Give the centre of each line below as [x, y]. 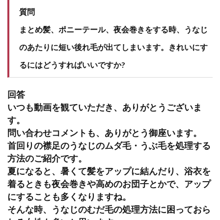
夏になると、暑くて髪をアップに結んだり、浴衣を [109, 171]
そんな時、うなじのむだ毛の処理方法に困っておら [109, 209]
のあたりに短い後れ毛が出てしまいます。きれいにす [113, 47]
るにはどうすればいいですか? [72, 64]
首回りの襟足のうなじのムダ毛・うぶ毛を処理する [109, 145]
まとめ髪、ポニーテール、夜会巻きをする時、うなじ [113, 29]
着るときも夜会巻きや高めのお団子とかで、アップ [109, 184]
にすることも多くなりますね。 [69, 196]
